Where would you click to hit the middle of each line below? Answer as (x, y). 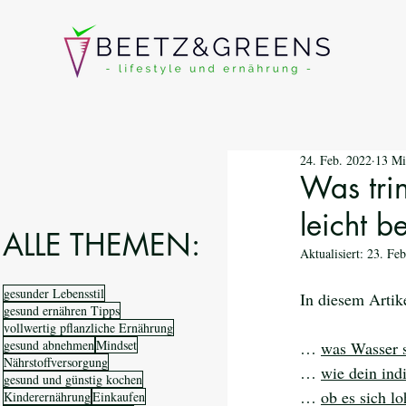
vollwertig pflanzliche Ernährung (88, 328)
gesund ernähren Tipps (62, 310)
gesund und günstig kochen (73, 379)
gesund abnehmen (49, 345)
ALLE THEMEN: (101, 245)
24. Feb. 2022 (336, 160)
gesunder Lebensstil (54, 293)
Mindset (116, 345)
